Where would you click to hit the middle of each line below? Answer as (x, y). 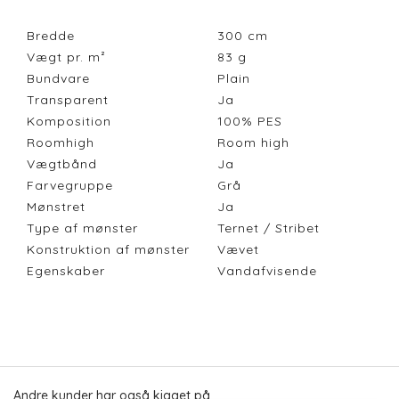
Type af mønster (82, 228)
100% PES (254, 122)
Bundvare (58, 79)
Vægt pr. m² (66, 57)
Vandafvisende (272, 271)
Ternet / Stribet (273, 228)
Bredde (51, 36)
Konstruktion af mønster (108, 250)
